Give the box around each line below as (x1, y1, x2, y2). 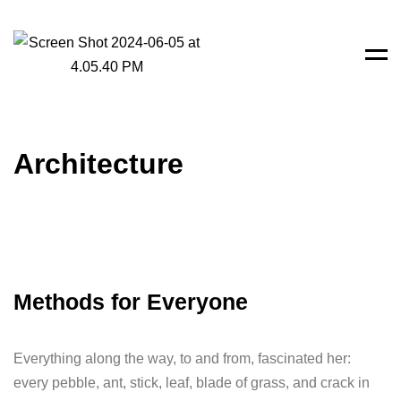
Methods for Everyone (13, 289, 248, 314)
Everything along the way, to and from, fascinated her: (13, 351, 351, 366)
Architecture (13, 148, 183, 180)
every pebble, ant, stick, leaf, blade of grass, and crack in (13, 375, 370, 390)
